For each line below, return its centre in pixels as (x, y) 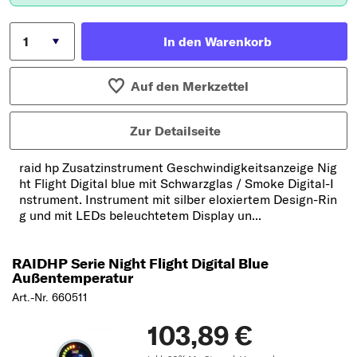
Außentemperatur (73, 277)
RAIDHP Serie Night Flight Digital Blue (140, 263)
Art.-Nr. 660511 (50, 297)
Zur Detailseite (175, 130)
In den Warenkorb (218, 41)
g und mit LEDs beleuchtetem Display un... (140, 215)
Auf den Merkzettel (190, 86)
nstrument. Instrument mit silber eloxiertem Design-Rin (178, 199)
